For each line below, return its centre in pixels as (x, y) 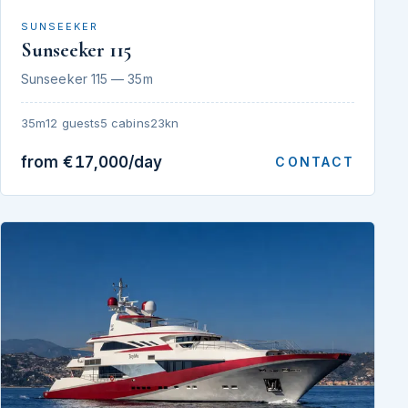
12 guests (73, 122)
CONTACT (315, 162)
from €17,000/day (92, 162)
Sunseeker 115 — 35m (87, 78)
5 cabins (125, 122)
